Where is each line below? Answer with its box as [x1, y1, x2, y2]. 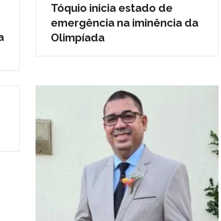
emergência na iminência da [50, 16, 198, 29]
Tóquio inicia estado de [50, 1, 173, 14]
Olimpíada [50, 31, 105, 44]
